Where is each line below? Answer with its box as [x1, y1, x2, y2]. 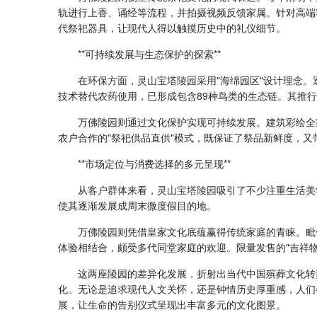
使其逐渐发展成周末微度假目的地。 [58, 197, 217, 212]
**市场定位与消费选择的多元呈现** [78, 156, 231, 171]
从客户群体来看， [78, 182, 157, 197]
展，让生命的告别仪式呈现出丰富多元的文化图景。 [58, 296, 286, 311]
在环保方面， [78, 72, 137, 87]
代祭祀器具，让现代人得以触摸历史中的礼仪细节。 [58, 20, 286, 35]
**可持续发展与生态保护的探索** [78, 46, 221, 61]
